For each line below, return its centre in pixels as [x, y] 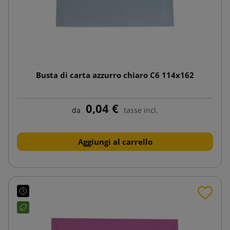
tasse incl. [141, 110]
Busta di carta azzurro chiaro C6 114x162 [115, 75]
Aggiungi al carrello [115, 141]
